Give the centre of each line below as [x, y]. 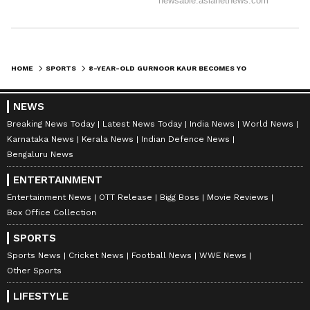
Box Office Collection [52, 212]
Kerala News [108, 139]
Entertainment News [49, 197]
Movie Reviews [238, 197]
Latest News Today [142, 124]
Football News [162, 255]
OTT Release [126, 197]
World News [268, 124]
